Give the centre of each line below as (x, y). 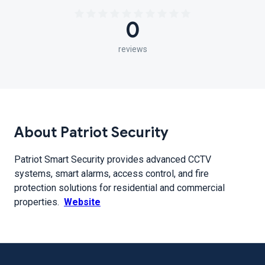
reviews (132, 49)
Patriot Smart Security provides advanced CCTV (113, 159)
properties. (39, 202)
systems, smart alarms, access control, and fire (112, 174)
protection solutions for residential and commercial (119, 188)
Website (82, 202)
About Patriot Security (91, 132)
